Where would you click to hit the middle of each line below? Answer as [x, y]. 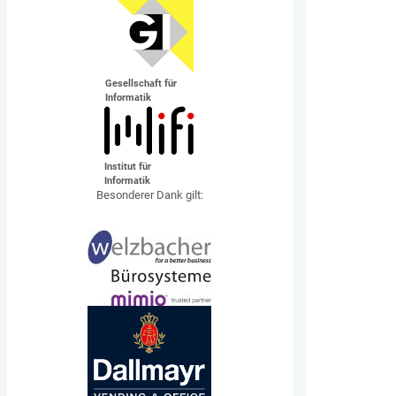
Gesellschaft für [141, 84]
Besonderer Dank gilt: [149, 195]
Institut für [128, 167]
